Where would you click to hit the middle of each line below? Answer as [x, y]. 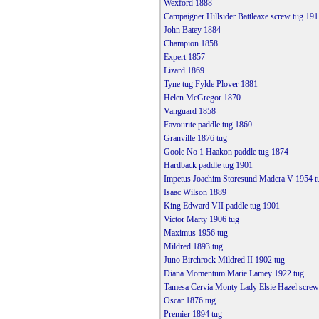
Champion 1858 [190, 44]
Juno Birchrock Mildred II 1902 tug [224, 260]
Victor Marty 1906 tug [201, 220]
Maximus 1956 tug [195, 233]
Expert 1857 [184, 57]
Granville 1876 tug [195, 138]
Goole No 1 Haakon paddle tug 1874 [226, 152]
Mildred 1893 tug [193, 247]
